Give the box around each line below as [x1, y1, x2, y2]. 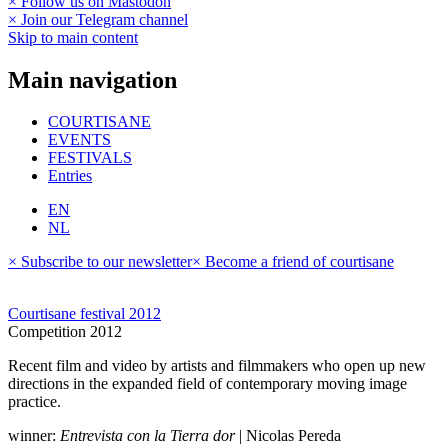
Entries [48, 167, 92, 185]
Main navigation [8, 66, 177, 93]
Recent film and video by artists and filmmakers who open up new [8, 357, 426, 375]
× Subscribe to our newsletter [8, 253, 192, 271]
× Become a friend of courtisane [192, 253, 394, 271]
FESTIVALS [48, 149, 132, 167]
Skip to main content [8, 28, 138, 46]
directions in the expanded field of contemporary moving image [8, 375, 407, 393]
